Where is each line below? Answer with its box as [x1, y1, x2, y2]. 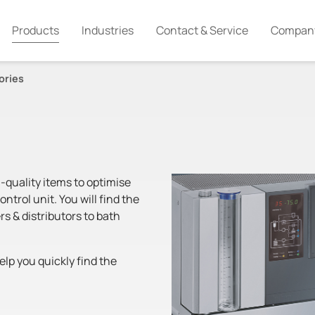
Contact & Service [155, 22, 248, 38]
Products [11, 22, 59, 38]
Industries [81, 22, 134, 38]
